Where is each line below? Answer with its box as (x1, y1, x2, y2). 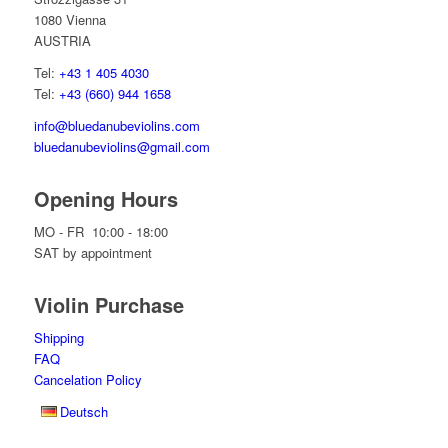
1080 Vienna (33, 10, 106, 30)
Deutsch (60, 402, 109, 422)
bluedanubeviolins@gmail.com (33, 137, 210, 157)
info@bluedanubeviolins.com (33, 116, 200, 136)
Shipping (33, 328, 84, 348)
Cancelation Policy (33, 370, 142, 390)
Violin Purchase (33, 290, 184, 320)
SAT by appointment (33, 243, 152, 263)
